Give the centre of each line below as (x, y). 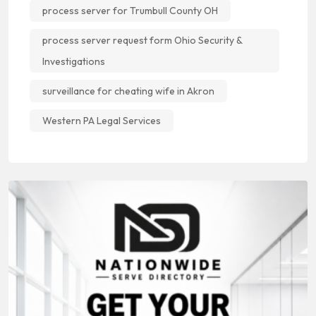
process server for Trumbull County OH (130, 10)
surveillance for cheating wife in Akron (128, 91)
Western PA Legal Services (102, 120)
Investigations (74, 61)
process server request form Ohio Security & (142, 40)
